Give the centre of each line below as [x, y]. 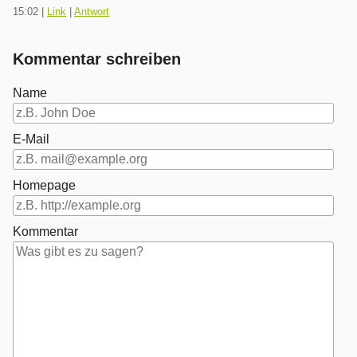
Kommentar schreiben [97, 59]
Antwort [92, 11]
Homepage [44, 185]
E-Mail [31, 139]
